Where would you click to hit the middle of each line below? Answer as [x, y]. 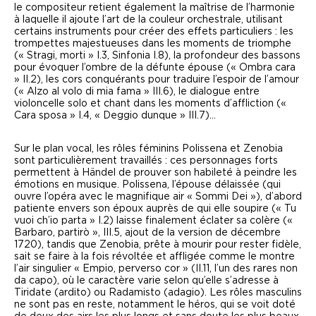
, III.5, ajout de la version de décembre [189, 233]
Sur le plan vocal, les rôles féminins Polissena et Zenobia [148, 149]
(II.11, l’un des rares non [243, 269]
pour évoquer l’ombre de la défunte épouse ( [122, 68]
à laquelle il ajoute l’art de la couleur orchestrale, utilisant [148, 20]
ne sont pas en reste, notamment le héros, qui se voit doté [155, 305]
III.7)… [202, 116]
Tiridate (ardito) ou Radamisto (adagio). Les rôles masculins [158, 293]
